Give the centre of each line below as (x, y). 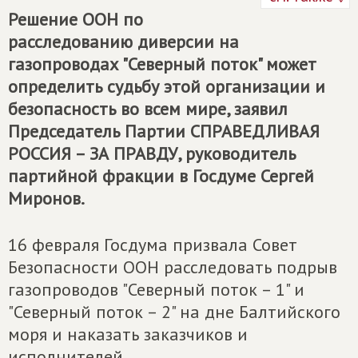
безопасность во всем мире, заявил (148, 109)
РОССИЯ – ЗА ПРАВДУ (93, 153)
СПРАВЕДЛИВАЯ (255, 131)
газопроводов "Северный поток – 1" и (156, 289)
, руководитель (237, 153)
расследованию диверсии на (123, 42)
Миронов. (46, 198)
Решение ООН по (76, 19)
